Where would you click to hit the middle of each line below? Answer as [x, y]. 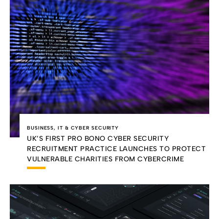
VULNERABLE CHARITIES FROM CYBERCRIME [105, 159]
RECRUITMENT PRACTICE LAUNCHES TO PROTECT [116, 149]
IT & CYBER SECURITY [88, 128]
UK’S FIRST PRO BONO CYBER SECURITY [98, 139]
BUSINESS [41, 128]
